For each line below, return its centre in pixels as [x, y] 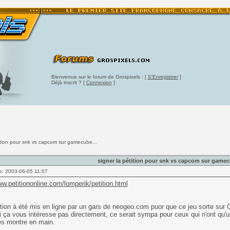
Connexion [99, 82]
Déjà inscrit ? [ [69, 82]
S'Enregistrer [163, 77]
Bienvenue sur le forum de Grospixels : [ [99, 77]
